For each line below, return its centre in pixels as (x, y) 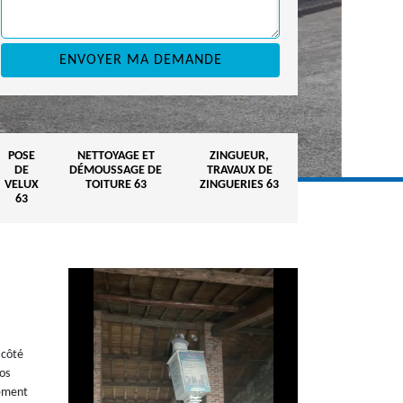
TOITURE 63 (116, 185)
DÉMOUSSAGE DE (116, 170)
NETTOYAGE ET (116, 156)
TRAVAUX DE (239, 170)
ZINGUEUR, (239, 156)
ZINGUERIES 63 (239, 185)
